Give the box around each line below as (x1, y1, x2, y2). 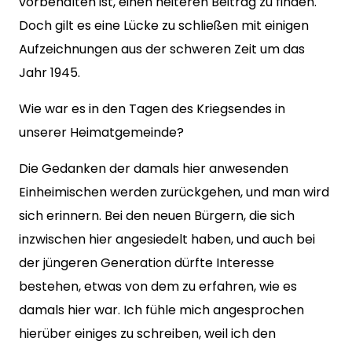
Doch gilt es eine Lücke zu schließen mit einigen (19, 16, 309, 35)
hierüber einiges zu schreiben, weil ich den (19, 324, 276, 343)
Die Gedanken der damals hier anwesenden (19, 159, 288, 178)
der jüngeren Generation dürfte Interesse (19, 254, 274, 272)
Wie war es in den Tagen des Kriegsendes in (19, 100, 285, 118)
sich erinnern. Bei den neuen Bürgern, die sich (19, 207, 295, 225)
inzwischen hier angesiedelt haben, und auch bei (19, 230, 315, 248)
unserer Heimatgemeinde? (19, 123, 184, 141)
